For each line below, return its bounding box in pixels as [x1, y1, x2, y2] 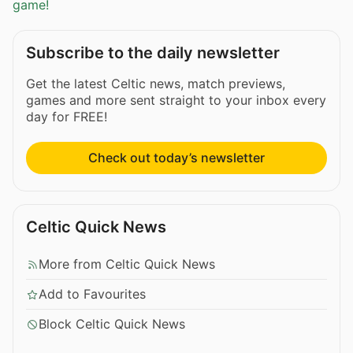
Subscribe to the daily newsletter [26, 43, 280, 63]
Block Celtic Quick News [39, 316, 185, 333]
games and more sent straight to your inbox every [26, 92, 326, 109]
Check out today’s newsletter [88, 150, 265, 166]
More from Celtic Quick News [39, 256, 215, 273]
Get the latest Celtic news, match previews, [26, 76, 285, 92]
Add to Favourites [39, 286, 146, 303]
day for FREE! [26, 109, 107, 125]
